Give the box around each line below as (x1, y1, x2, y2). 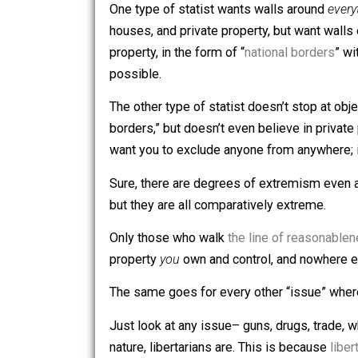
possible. (121, 113, 179, 130)
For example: (121, 4, 202, 22)
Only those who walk (121, 295, 253, 312)
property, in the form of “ (121, 89, 272, 106)
